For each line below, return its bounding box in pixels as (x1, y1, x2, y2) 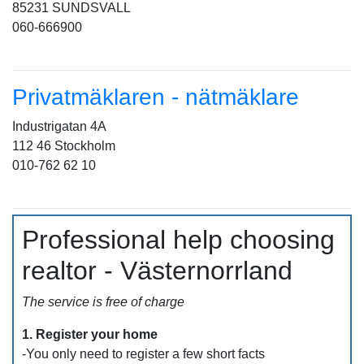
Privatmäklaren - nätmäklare (12, 84, 299, 110)
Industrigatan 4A (12, 119, 106, 133)
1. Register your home (22, 327, 158, 341)
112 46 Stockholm (12, 139, 115, 153)
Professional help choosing (22, 225, 335, 254)
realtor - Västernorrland (22, 256, 292, 285)
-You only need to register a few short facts (22, 347, 265, 361)
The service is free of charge (22, 295, 184, 309)
